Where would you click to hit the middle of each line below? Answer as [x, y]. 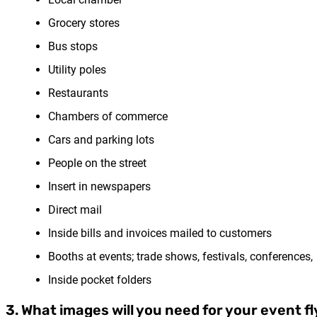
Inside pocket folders [100, 279]
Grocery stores [84, 23]
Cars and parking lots [101, 139]
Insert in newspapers [99, 186]
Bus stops [73, 46]
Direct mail [75, 209]
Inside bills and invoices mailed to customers [160, 233]
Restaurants [78, 93]
